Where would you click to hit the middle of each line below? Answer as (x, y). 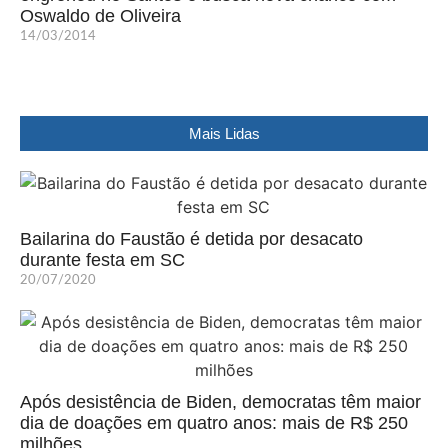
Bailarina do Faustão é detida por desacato (191, 239)
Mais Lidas (224, 134)
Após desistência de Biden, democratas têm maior (220, 402)
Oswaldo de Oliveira (100, 16)
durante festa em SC (102, 260)
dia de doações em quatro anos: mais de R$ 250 (214, 423)
